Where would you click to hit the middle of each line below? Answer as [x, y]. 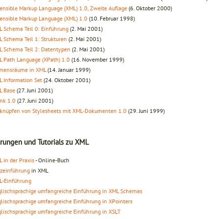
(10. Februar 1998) [111, 18]
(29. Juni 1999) [146, 110]
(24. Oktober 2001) [66, 80]
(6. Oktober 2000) [150, 8]
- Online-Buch [52, 160]
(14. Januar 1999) [68, 69]
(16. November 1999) [97, 59]
